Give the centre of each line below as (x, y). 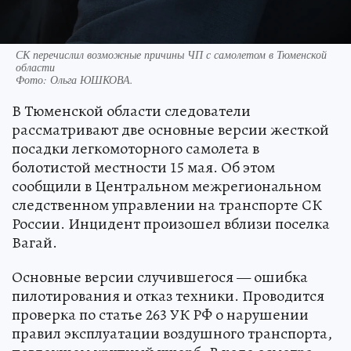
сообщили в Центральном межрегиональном (166, 186)
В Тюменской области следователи (131, 110)
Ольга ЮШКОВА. (92, 79)
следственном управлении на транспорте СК (167, 204)
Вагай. (34, 242)
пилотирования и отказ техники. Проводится (168, 295)
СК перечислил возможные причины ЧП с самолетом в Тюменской (171, 54)
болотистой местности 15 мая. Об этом (143, 167)
